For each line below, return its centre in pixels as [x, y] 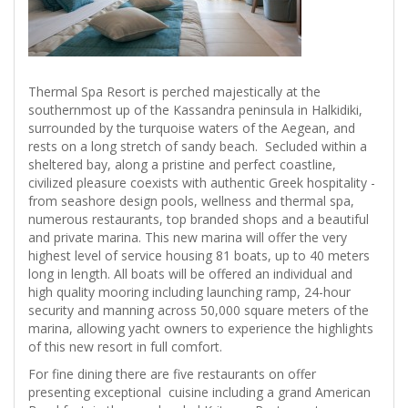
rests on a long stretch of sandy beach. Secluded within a [198, 147]
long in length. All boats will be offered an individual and [190, 274]
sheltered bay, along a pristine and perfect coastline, [182, 165]
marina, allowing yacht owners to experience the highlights [201, 329]
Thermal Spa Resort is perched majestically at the [174, 92]
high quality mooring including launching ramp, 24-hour [189, 292]
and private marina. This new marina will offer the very [188, 238]
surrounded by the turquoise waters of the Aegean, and [192, 128]
